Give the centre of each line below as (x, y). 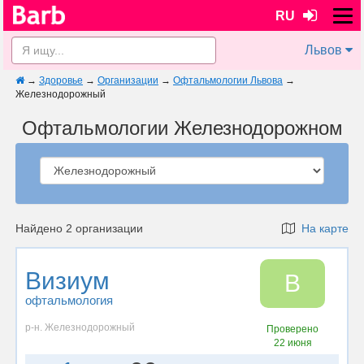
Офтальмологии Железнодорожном (182, 128)
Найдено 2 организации (79, 228)
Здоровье (61, 80)
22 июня (292, 343)
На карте (322, 228)
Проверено (293, 329)
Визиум (67, 281)
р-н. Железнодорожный (80, 327)
